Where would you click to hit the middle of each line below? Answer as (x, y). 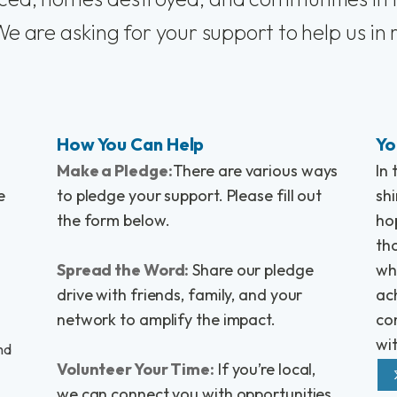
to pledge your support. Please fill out (189, 195)
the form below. (113, 220)
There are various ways (255, 171)
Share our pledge (251, 270)
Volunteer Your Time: (135, 369)
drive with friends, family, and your (179, 295)
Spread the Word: (123, 270)
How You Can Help (130, 144)
